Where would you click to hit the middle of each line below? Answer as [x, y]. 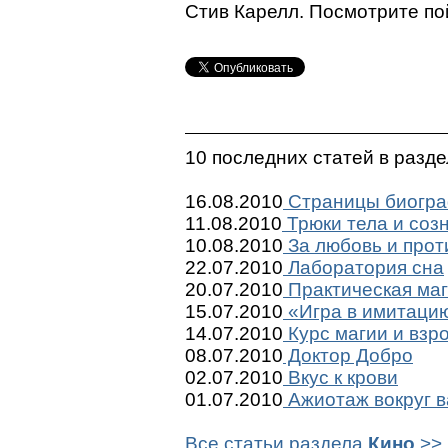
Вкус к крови [340, 378]
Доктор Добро [348, 356]
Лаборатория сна [363, 268]
